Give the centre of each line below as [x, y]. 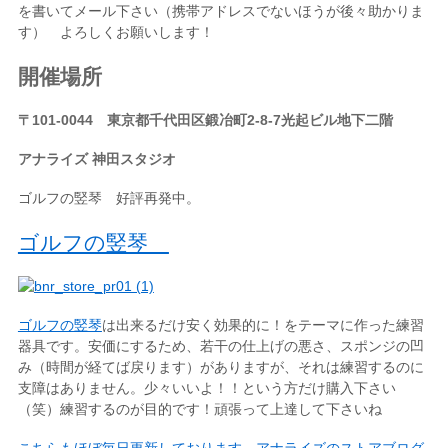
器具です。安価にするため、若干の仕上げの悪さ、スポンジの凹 [220, 345]
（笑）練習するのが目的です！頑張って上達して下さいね [199, 408]
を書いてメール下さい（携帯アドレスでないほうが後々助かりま [220, 10]
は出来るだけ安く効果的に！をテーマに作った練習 [262, 324]
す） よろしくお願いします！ [115, 31]
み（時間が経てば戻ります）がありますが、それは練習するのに [220, 366]
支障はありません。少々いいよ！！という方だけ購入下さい [206, 387]
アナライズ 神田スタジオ [96, 158]
